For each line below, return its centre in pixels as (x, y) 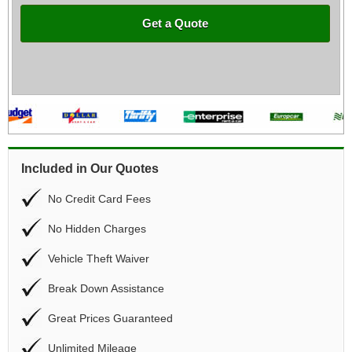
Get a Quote (176, 23)
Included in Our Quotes (90, 169)
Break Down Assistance (106, 288)
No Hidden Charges (97, 229)
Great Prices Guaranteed (110, 318)
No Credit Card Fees (99, 199)
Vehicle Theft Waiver (99, 258)
